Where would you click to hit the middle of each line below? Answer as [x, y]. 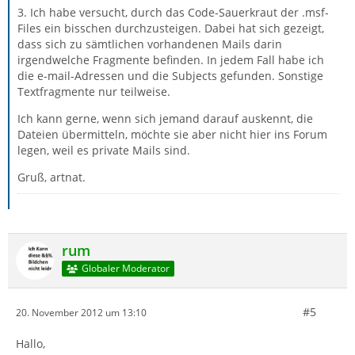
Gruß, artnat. [52, 177]
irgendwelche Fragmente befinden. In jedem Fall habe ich [171, 60]
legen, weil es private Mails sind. [104, 150]
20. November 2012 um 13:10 [81, 312]
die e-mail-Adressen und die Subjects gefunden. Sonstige [170, 76]
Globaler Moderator [125, 269]
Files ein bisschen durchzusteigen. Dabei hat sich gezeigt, [171, 28]
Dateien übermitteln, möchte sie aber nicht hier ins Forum [172, 134]
